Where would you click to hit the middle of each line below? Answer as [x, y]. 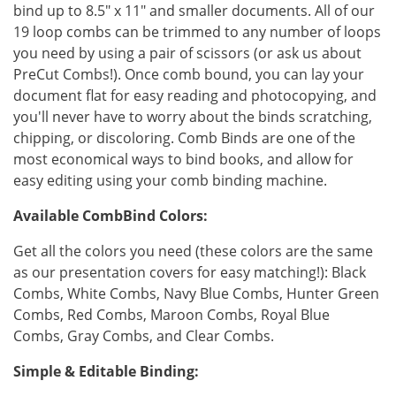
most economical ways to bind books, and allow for [183, 160]
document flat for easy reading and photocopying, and [195, 96]
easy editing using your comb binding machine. [170, 181]
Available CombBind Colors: [110, 216]
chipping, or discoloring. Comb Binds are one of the [184, 138]
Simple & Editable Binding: [106, 372]
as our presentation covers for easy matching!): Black [190, 273]
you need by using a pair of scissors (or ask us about [187, 53]
